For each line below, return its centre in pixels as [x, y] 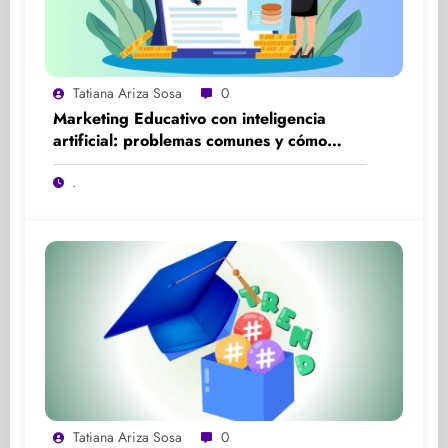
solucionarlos [100, 163]
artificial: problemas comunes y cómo [190, 141]
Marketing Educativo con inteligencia [189, 119]
